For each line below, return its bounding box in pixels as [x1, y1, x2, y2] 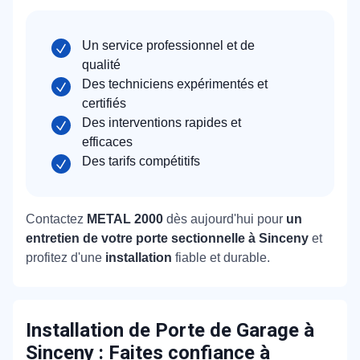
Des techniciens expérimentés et [82, 76, 268, 91]
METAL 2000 [87, 211, 163, 226]
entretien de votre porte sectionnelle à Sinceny [26, 231, 309, 245]
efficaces [82, 134, 133, 149]
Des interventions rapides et [82, 115, 241, 129]
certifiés [82, 96, 126, 110]
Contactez [26, 211, 87, 226]
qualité [82, 57, 121, 72]
